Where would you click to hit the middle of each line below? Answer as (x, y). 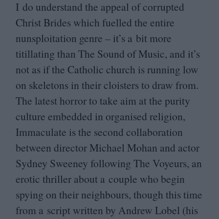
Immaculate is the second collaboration (99, 132)
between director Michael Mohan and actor (108, 147)
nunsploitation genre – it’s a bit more (94, 38)
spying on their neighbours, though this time (109, 194)
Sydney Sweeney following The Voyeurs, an (109, 163)
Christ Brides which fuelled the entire (95, 22)
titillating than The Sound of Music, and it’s (108, 54)
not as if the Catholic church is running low (107, 69)
